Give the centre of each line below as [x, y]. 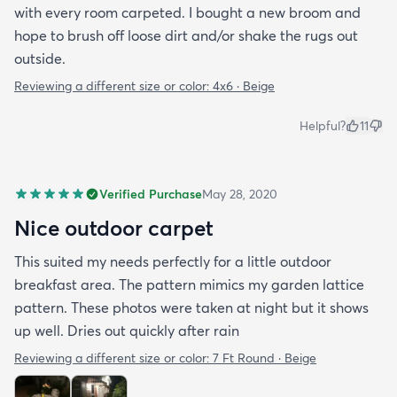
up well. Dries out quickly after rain [127, 330]
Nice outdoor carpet [114, 227]
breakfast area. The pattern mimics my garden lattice [189, 284]
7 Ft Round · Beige [265, 358]
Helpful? [323, 125]
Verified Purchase [151, 194]
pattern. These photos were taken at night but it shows [191, 307]
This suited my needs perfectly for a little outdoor [173, 261]
